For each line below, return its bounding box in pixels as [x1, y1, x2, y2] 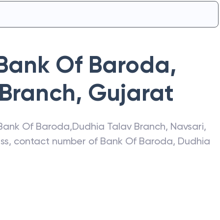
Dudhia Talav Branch [72, 120, 165, 132]
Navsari [170, 120, 204, 132]
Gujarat [88, 79, 174, 107]
